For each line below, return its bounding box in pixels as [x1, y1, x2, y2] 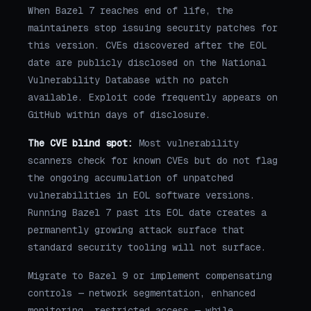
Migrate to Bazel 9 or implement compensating [28, 269, 272, 283]
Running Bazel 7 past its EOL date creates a [28, 206, 267, 219]
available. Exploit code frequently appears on [28, 91, 278, 104]
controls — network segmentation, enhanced [28, 287, 255, 300]
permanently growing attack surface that [28, 224, 244, 237]
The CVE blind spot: [28, 137, 133, 150]
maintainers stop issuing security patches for [28, 22, 278, 35]
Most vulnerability [133, 137, 239, 150]
